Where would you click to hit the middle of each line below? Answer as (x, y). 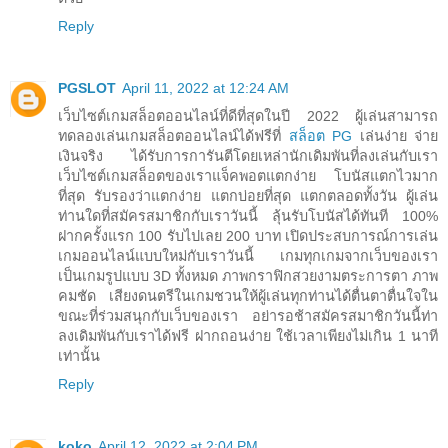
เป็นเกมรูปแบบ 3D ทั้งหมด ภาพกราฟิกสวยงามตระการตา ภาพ (248, 276)
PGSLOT (87, 88)
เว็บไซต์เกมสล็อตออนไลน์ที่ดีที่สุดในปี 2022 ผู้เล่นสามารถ (248, 116)
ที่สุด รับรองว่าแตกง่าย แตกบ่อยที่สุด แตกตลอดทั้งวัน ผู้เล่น (248, 196)
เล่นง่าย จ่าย (395, 136)
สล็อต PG (320, 136)
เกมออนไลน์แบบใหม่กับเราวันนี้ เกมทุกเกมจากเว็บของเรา (248, 256)
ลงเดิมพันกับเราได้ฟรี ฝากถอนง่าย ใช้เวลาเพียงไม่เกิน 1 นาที (248, 336)
